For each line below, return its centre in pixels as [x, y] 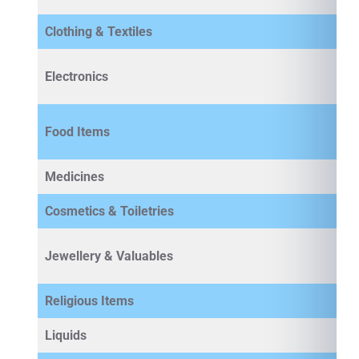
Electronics [77, 77]
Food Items [77, 132]
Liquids [66, 335]
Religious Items [89, 301]
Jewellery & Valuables [109, 256]
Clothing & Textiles [99, 32]
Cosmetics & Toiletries [109, 211]
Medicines [75, 177]
